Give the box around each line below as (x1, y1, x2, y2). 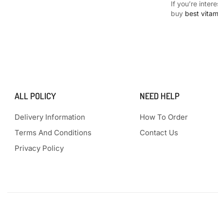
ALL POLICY (15, 90, 56, 101)
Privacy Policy (15, 143, 64, 153)
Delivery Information (15, 112, 85, 122)
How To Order (139, 112, 188, 122)
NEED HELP (139, 90, 180, 101)
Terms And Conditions (15, 127, 91, 137)
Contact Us (139, 127, 178, 137)
